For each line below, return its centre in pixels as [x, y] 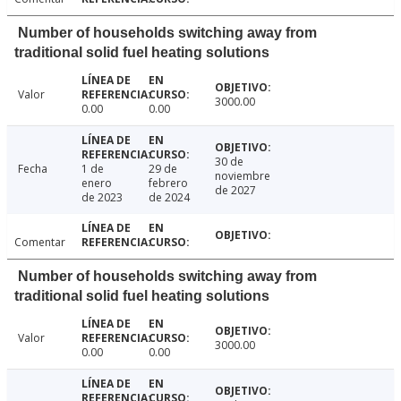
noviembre [243, 176]
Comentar [40, 243]
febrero [168, 183]
